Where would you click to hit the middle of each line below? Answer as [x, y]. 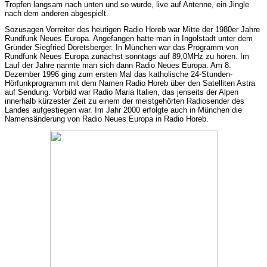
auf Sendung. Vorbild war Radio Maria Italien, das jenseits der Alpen [122, 92]
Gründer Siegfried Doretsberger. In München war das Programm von [122, 47]
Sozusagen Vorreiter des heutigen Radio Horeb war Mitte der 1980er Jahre [132, 29]
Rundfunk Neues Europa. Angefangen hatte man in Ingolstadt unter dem [129, 38]
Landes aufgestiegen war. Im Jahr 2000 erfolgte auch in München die [123, 110]
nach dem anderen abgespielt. [57, 13]
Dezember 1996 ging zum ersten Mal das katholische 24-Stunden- [119, 74]
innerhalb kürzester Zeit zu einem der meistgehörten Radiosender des [125, 101]
